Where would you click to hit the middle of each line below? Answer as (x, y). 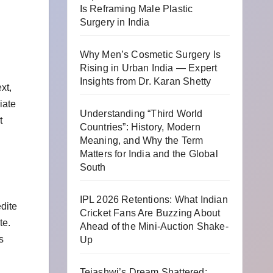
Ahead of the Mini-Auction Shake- (154, 226)
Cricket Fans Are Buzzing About (150, 213)
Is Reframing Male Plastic (136, 9)
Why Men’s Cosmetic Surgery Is (150, 55)
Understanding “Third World (141, 114)
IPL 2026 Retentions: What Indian (154, 200)
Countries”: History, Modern (140, 127)
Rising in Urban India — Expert (148, 68)
